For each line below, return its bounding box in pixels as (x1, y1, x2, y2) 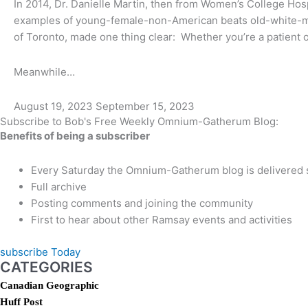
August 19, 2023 (14, 99, 96, 113)
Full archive (31, 180, 87, 193)
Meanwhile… (14, 65, 75, 78)
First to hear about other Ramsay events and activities (31, 213, 292, 226)
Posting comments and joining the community (31, 197, 253, 210)
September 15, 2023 (96, 99, 195, 113)
